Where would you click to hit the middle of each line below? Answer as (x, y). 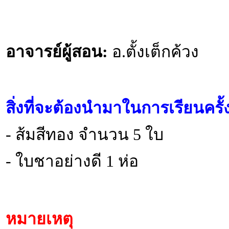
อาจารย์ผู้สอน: (57, 52)
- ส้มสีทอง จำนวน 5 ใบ (85, 135)
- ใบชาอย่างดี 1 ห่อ (72, 161)
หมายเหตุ (39, 219)
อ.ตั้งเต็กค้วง (155, 52)
